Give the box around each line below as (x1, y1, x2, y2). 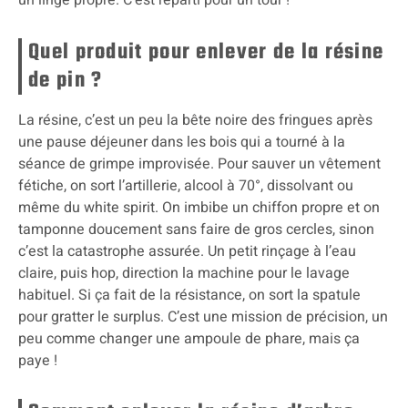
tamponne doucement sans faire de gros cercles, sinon (18, 218, 374, 240)
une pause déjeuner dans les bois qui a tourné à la (18, 130, 345, 153)
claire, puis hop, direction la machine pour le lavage (18, 261, 350, 284)
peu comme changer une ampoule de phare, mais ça (18, 327, 360, 350)
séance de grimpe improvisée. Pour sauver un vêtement (18, 152, 381, 175)
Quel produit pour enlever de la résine (28, 35, 384, 69)
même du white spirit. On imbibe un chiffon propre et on (18, 196, 380, 219)
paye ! (18, 349, 57, 372)
